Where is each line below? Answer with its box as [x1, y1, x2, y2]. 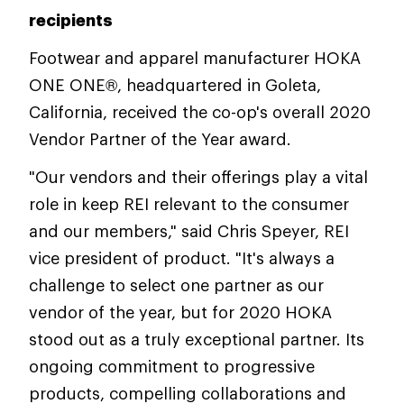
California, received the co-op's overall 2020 [29, 102, 371, 122]
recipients [29, 10, 113, 30]
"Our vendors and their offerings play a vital [29, 167, 368, 187]
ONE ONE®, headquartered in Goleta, [29, 75, 321, 95]
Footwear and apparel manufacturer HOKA [29, 48, 361, 68]
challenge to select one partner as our [29, 275, 324, 295]
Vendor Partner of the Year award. [29, 129, 291, 149]
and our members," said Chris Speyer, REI [29, 221, 349, 241]
